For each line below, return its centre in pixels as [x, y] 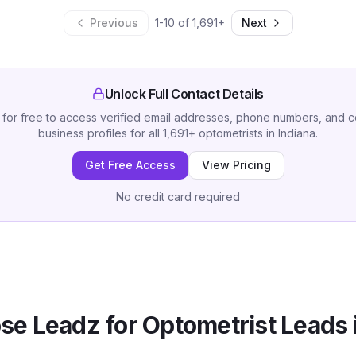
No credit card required [178, 197]
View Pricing [236, 165]
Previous [114, 23]
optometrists [231, 133]
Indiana [297, 133]
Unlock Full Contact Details [184, 94]
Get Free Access [130, 165]
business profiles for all [101, 133]
